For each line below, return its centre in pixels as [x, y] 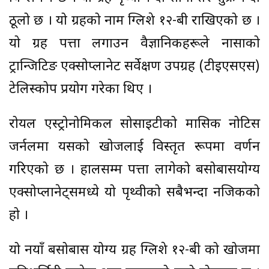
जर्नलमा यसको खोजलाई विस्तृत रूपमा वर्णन [134, 148]
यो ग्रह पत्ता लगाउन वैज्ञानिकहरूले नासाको [134, 44]
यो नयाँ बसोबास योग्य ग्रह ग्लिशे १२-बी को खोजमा [134, 251]
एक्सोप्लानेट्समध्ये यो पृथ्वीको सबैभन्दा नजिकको [134, 193]
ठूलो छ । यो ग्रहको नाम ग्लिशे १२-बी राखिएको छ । [134, 22]
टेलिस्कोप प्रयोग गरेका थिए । [80, 90]
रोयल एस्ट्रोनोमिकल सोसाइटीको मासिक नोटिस [134, 125]
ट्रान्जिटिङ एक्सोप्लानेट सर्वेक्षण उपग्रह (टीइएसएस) [134, 67]
